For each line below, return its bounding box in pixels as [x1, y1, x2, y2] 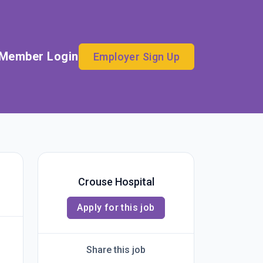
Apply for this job [77, 202, 155, 213]
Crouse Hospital [77, 176, 154, 188]
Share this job [86, 244, 146, 255]
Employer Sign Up [93, 50, 180, 63]
